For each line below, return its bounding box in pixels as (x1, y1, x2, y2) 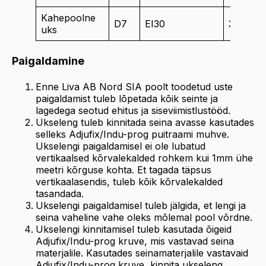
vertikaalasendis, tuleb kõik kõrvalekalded (36, 176, 223, 188)
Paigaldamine (12, 55, 84, 67)
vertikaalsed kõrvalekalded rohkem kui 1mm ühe (36, 152, 253, 164)
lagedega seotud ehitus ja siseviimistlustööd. (36, 104, 230, 116)
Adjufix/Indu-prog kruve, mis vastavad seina (36, 235, 234, 247)
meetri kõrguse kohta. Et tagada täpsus (36, 164, 211, 176)
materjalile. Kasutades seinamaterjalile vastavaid (36, 247, 248, 259)
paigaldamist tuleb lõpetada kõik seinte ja (36, 93, 218, 104)
